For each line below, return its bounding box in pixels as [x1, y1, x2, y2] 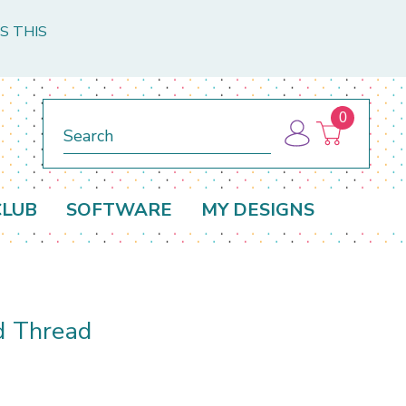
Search [63, 112, 104, 130]
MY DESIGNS [201, 198, 314, 223]
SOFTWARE [66, 198, 172, 223]
